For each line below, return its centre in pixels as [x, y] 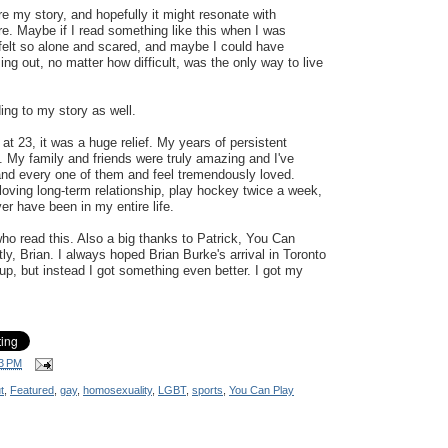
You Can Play [261, 389]
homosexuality [117, 389]
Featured [32, 389]
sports [207, 389]
